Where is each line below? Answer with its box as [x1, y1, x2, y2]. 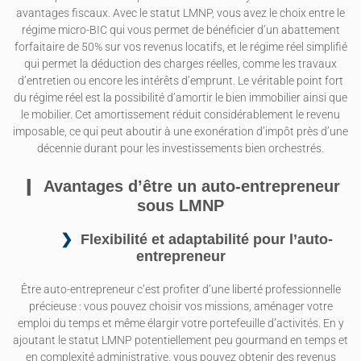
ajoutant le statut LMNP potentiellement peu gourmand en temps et [13, 334, 348, 348]
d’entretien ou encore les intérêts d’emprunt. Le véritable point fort [18, 73, 343, 88]
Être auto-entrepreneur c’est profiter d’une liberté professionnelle [20, 283, 341, 297]
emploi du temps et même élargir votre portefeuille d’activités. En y [17, 317, 344, 331]
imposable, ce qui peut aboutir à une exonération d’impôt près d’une [13, 124, 348, 139]
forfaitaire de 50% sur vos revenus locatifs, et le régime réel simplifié [14, 39, 347, 54]
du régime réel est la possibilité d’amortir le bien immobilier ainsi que [14, 90, 347, 105]
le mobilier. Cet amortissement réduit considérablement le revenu [21, 107, 340, 122]
